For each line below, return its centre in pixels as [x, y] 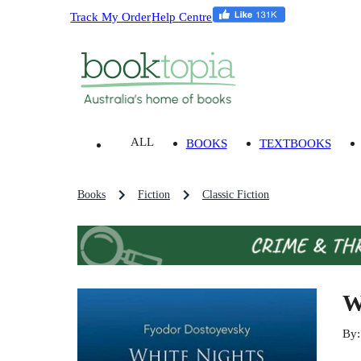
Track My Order [111, 16]
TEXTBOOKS [295, 143]
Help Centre [182, 16]
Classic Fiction [236, 195]
